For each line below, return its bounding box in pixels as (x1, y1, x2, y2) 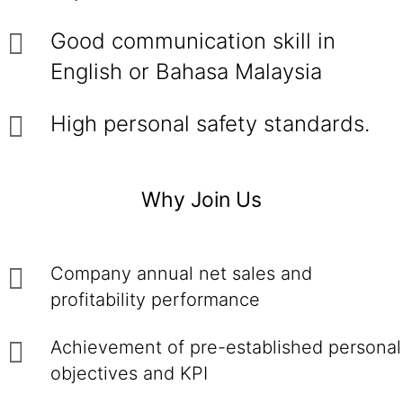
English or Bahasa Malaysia (50, 58, 322, 85)
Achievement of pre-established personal (50, 336, 401, 358)
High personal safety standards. (50, 111, 370, 137)
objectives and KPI (50, 363, 208, 384)
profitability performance (50, 289, 260, 310)
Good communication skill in (50, 28, 336, 54)
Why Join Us (141, 187, 262, 212)
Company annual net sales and (50, 263, 312, 284)
